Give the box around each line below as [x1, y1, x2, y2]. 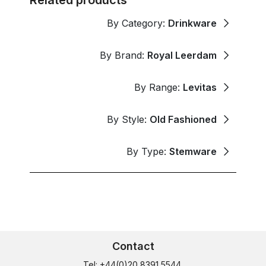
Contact [112, 239, 154, 252]
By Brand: [100, 49, 147, 61]
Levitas [183, 81, 217, 93]
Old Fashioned [150, 113, 217, 125]
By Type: [126, 145, 169, 157]
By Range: [134, 81, 183, 93]
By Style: [107, 113, 150, 125]
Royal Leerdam [147, 49, 217, 61]
